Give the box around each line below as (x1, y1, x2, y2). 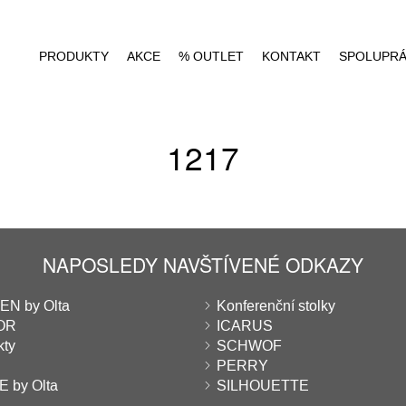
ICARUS (217, 316, 273, 335)
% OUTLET (179, 48, 244, 65)
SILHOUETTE (217, 376, 309, 395)
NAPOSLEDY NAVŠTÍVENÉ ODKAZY (43, 251, 363, 278)
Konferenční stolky (217, 296, 335, 315)
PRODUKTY (39, 48, 109, 65)
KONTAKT (262, 48, 321, 65)
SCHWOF (217, 336, 282, 355)
